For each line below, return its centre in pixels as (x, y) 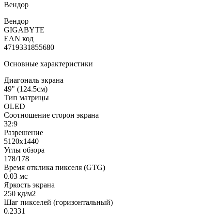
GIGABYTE (24, 30)
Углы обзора (24, 150)
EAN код (19, 38)
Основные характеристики (48, 63)
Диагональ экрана (34, 80)
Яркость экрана (29, 185)
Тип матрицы (26, 97)
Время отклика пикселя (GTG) (54, 167)
